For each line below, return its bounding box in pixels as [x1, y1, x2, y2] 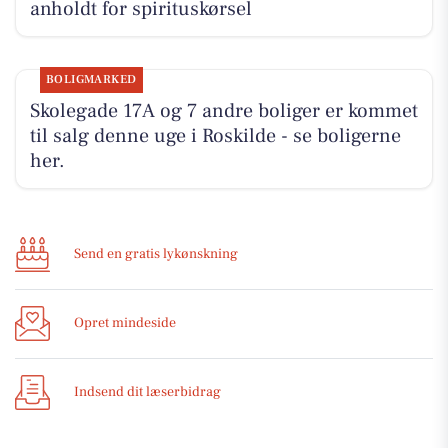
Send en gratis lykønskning [74, 245, 238, 264]
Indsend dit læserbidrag [74, 383, 221, 402]
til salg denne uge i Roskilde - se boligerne [29, 123, 401, 150]
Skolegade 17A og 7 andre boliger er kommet [29, 98, 418, 125]
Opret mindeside [74, 314, 176, 333]
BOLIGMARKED [45, 72, 137, 88]
